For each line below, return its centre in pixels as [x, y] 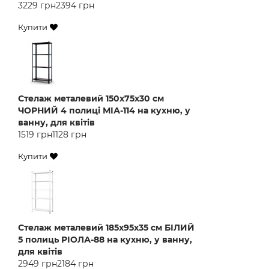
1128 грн [69, 134]
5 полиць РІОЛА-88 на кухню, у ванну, [105, 240]
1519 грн [35, 134]
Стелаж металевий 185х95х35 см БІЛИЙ [106, 228]
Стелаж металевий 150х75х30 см [91, 98]
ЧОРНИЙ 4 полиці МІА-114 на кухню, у [104, 110]
